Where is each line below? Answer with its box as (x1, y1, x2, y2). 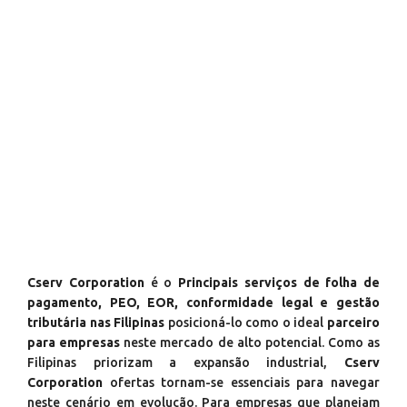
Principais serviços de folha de (178, 275, 380, 290)
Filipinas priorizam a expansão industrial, (27, 355, 344, 370)
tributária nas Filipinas (27, 315, 165, 330)
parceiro (327, 315, 381, 330)
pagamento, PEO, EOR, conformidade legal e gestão (27, 295, 380, 310)
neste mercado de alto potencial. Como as (120, 335, 380, 350)
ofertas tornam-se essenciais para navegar (103, 375, 380, 390)
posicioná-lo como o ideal (164, 315, 328, 330)
